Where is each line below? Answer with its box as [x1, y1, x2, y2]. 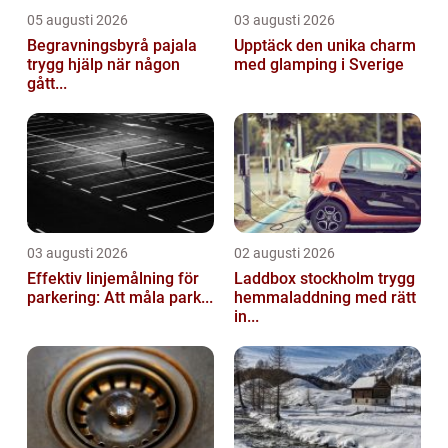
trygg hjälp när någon [27, 55, 180, 74]
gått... [27, 74, 67, 93]
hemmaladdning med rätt [234, 288, 416, 307]
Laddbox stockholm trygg [234, 269, 378, 288]
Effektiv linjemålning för [27, 269, 199, 288]
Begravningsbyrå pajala [27, 36, 197, 55]
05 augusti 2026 [27, 12, 128, 28]
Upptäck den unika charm [234, 36, 416, 55]
